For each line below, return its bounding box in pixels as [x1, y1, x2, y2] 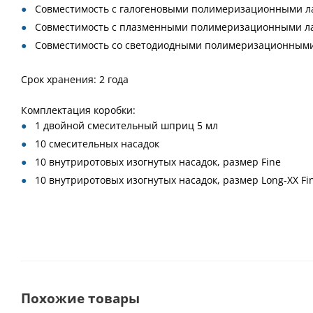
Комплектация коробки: [21, 103, 136, 117]
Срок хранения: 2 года [21, 73, 129, 86]
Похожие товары [21, 289, 140, 307]
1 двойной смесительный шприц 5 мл [35, 119, 218, 132]
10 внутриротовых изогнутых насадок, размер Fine [35, 155, 281, 168]
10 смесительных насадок [35, 137, 159, 150]
